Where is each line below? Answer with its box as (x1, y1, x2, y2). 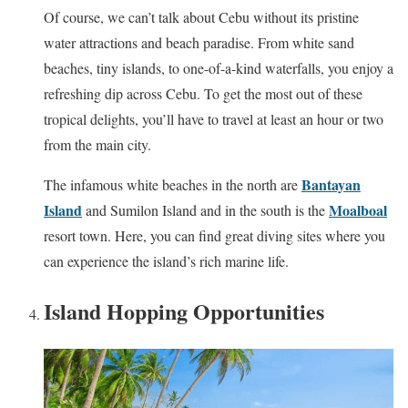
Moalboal (329, 199, 387, 220)
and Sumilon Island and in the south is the (82, 199, 329, 219)
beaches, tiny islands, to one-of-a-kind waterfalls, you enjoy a (44, 57, 393, 77)
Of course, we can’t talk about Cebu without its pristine (44, 6, 359, 26)
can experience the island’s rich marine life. (44, 250, 289, 270)
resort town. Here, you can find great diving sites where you (44, 225, 385, 245)
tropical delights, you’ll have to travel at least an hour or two (44, 108, 383, 128)
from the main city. (44, 134, 151, 154)
